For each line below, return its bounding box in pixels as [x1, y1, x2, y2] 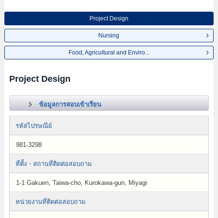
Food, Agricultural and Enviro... [68, 49, 149, 56]
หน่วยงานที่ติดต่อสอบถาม [15, 198, 86, 205]
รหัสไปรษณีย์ [15, 122, 52, 129]
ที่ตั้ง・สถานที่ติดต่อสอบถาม [15, 160, 92, 167]
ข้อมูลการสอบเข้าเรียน [38, 101, 101, 108]
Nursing [98, 32, 120, 39]
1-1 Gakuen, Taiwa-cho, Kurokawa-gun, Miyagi [16, 179, 147, 186]
